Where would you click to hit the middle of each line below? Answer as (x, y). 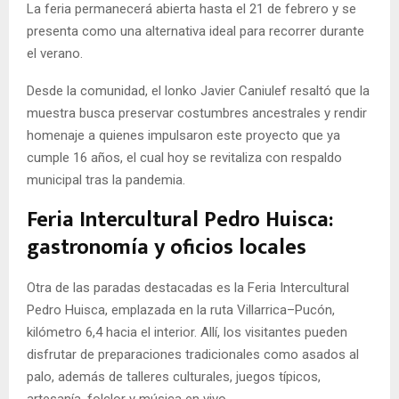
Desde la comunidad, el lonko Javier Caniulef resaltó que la (198, 91)
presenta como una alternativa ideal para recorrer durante (195, 32)
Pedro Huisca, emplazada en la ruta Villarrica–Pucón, (181, 310)
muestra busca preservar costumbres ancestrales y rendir (197, 114)
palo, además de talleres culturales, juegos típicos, (174, 377)
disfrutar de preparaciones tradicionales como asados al (193, 355)
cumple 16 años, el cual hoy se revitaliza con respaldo (184, 158)
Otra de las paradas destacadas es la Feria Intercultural (188, 288)
